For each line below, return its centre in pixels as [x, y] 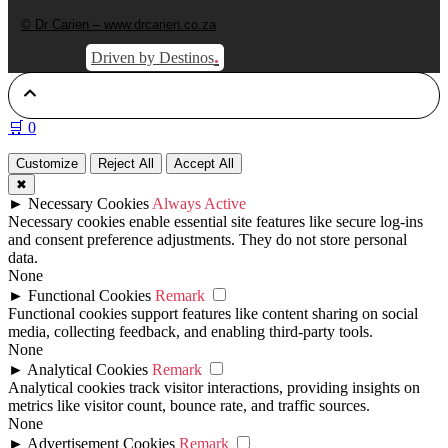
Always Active [199, 203]
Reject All [126, 163]
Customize [47, 163]
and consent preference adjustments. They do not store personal [207, 239]
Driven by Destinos [152, 57]
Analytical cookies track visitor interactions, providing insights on [214, 387]
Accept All [204, 163]
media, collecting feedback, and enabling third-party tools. [190, 331]
